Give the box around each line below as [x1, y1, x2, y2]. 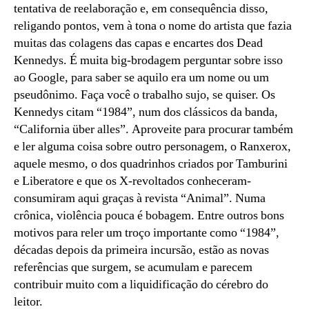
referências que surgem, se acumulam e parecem [14, 259, 252, 275]
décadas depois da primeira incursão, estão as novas [14, 241, 269, 258]
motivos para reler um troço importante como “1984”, [14, 224, 279, 241]
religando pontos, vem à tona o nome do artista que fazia [14, 17, 292, 34]
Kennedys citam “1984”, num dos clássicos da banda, [14, 103, 278, 120]
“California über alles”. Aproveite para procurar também [14, 121, 293, 137]
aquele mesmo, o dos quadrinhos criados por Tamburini [14, 155, 288, 172]
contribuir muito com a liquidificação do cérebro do [14, 276, 268, 292]
